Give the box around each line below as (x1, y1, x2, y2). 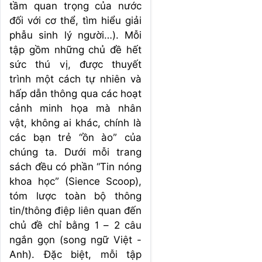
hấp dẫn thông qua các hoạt (9, 87, 142, 99)
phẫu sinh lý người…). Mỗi (9, 29, 142, 41)
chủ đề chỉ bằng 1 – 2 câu (9, 219, 142, 231)
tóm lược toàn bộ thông (9, 189, 142, 202)
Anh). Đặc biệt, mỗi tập (9, 248, 142, 260)
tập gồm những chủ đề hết (9, 43, 142, 56)
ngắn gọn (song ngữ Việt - (9, 233, 142, 246)
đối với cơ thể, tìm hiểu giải (9, 14, 142, 26)
